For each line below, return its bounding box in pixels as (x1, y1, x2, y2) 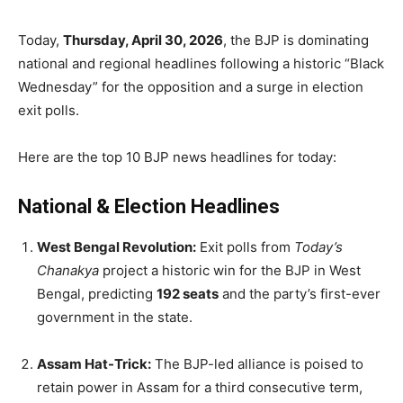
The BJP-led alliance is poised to (151, 354, 363, 372)
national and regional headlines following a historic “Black (18, 54, 384, 72)
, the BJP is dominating (223, 31, 369, 49)
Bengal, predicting (37, 284, 157, 302)
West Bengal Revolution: (37, 237, 196, 255)
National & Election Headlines (18, 194, 280, 218)
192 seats (157, 284, 219, 302)
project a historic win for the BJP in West (99, 261, 361, 279)
